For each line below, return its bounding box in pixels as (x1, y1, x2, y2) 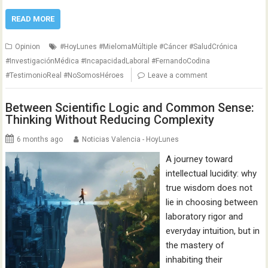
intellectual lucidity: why (165, 168, 257, 179)
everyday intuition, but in (165, 226, 260, 236)
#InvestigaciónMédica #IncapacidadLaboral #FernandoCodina (5, 56, 211, 65)
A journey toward (165, 154, 233, 165)
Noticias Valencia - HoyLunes (82, 135, 179, 144)
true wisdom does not (165, 182, 252, 193)
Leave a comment (148, 71, 208, 80)
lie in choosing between (165, 197, 258, 208)
